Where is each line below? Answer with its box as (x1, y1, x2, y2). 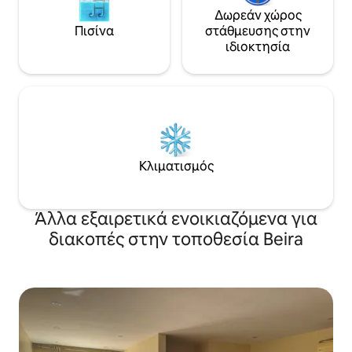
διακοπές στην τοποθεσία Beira (49, 228, 303, 251)
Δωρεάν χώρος (214, 7, 302, 24)
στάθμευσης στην (205, 23, 310, 39)
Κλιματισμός (138, 158, 214, 174)
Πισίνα (75, 23, 114, 39)
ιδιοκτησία (225, 38, 290, 55)
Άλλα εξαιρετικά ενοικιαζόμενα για (35, 207, 317, 230)
